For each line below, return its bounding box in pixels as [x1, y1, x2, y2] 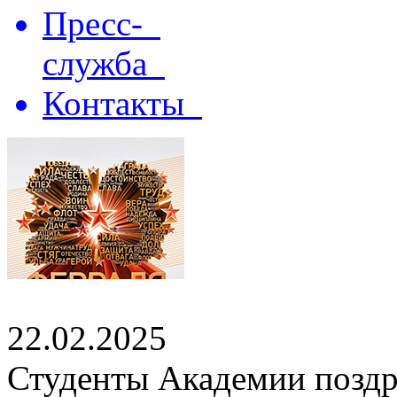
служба [43, 44, 165, 82]
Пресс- [43, 4, 160, 43]
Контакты [43, 84, 202, 122]
